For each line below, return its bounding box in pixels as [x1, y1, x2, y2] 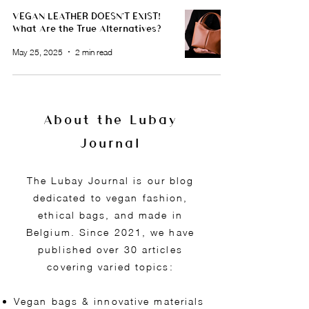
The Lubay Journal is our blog [26, 175, 195, 187]
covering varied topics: [47, 261, 174, 273]
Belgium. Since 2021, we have [26, 226, 195, 239]
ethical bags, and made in [38, 209, 183, 221]
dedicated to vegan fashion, [32, 192, 188, 204]
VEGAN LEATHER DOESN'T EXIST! [12, 10, 161, 22]
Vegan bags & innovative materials [14, 295, 205, 308]
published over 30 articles [38, 243, 183, 256]
